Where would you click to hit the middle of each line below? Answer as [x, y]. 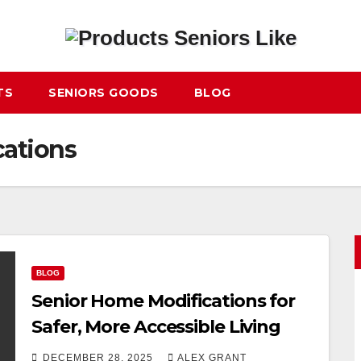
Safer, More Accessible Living [156, 326]
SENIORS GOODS [104, 93]
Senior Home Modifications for [164, 301]
